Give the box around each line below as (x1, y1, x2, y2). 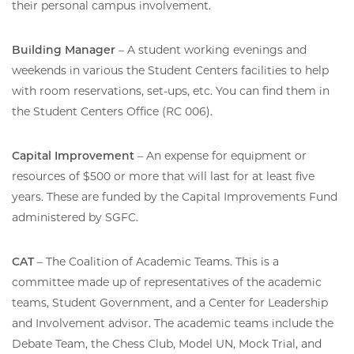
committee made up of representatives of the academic (12, 274, 322, 289)
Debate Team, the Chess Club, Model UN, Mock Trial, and (12, 336, 322, 351)
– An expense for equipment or (134, 148, 307, 163)
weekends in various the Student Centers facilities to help (12, 62, 329, 77)
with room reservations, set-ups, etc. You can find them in (12, 83, 330, 98)
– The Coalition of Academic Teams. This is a (34, 254, 279, 269)
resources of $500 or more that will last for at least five (12, 168, 314, 183)
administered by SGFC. (12, 209, 138, 224)
